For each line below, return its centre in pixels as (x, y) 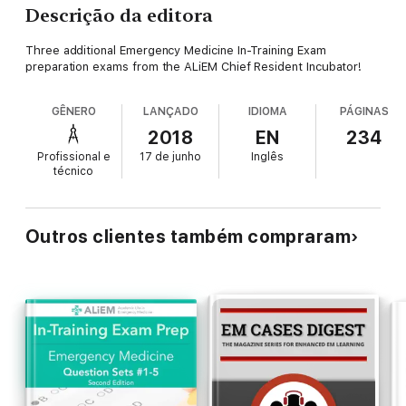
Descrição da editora (119, 16)
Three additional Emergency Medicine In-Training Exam (176, 51)
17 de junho (171, 157)
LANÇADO (170, 112)
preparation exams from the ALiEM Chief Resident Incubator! (194, 67)
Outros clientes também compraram (188, 237)
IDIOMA (267, 112)
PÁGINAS (365, 112)
